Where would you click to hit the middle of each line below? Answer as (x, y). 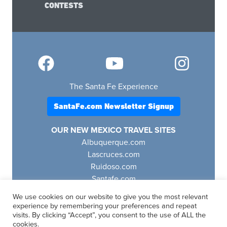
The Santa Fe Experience (113, 86)
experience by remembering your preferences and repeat (105, 206)
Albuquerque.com (113, 142)
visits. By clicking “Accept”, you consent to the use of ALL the (109, 215)
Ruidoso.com (113, 166)
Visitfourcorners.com (113, 191)
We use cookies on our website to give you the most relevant (110, 197)
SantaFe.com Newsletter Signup (113, 106)
